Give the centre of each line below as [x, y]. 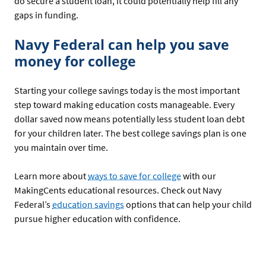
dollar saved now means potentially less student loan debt [129, 119]
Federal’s [33, 205]
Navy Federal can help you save [122, 44]
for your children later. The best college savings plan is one [130, 133]
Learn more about [51, 176]
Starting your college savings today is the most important [127, 91]
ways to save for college [134, 176]
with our [199, 176]
